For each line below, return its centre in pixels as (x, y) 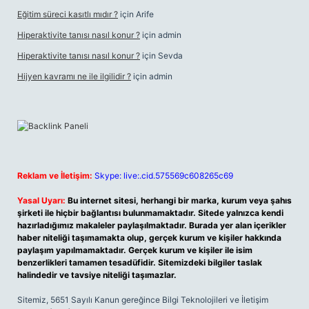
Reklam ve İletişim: (55, 176)
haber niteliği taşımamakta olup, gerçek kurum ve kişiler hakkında (149, 238)
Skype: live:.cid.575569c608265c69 (164, 176)
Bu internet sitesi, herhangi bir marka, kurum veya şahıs (180, 200)
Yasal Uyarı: (41, 200)
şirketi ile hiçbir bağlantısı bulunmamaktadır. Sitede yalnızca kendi (150, 213)
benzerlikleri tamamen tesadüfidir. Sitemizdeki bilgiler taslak (140, 262)
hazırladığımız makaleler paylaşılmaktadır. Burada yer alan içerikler (152, 225)
